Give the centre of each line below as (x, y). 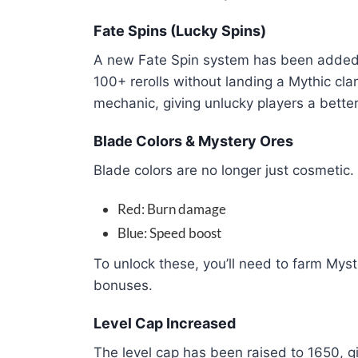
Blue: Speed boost (169, 233)
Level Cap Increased (165, 323)
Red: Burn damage (172, 209)
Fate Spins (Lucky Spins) (180, 31)
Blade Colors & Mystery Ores (193, 141)
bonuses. (123, 285)
